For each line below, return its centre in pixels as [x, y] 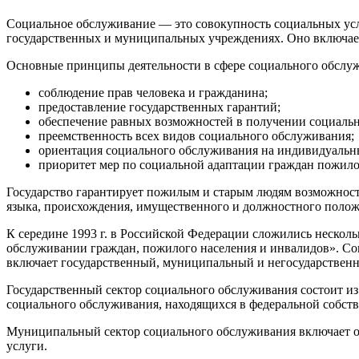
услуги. [27, 345]
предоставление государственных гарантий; [159, 107]
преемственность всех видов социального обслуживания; [196, 135]
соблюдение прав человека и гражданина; [153, 92]
